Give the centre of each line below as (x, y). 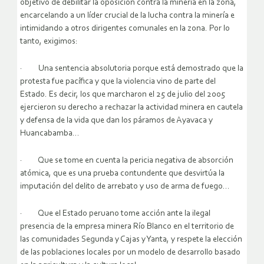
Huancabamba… (50, 134)
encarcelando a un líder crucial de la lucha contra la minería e (127, 16)
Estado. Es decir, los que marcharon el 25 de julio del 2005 (123, 95)
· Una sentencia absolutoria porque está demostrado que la (132, 69)
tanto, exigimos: (49, 42)
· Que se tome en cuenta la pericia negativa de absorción (127, 161)
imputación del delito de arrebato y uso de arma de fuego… (125, 187)
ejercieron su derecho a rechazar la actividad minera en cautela (131, 108)
